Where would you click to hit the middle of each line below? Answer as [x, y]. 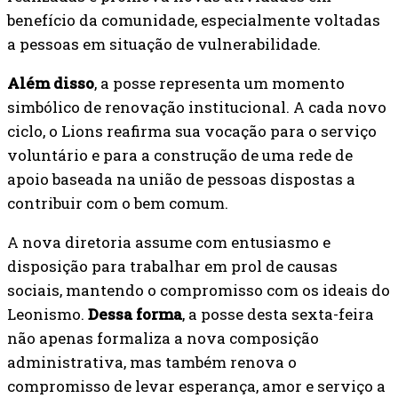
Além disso [51, 83]
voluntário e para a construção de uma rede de [180, 155]
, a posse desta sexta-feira [278, 314]
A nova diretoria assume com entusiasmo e [169, 242]
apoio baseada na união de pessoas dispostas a [181, 179]
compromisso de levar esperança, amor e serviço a [196, 386]
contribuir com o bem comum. [118, 203]
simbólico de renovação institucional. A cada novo [197, 107]
